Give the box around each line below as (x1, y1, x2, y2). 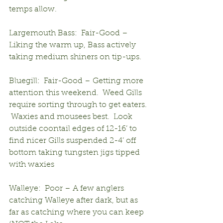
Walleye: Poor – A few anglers (9, 184, 126, 193)
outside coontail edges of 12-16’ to (9, 124, 139, 133)
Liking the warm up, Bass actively (9, 41, 138, 49)
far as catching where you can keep (9, 208, 146, 217)
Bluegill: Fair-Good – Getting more (9, 77, 145, 85)
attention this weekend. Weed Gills (9, 89, 144, 97)
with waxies (9, 160, 54, 169)
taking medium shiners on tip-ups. (9, 53, 141, 61)
